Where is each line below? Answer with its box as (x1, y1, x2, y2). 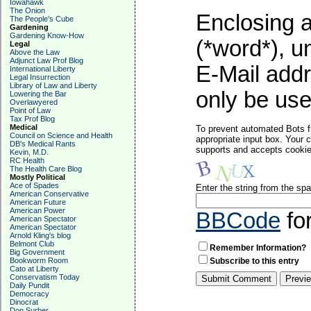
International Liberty (10, 65, 76, 73)
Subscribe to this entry (210, 256, 299, 266)
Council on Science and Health (10, 131, 112, 140)
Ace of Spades (10, 181, 59, 190)
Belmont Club (10, 239, 54, 248)
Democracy (10, 289, 49, 298)
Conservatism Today (10, 273, 80, 281)
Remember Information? (210, 243, 306, 253)
